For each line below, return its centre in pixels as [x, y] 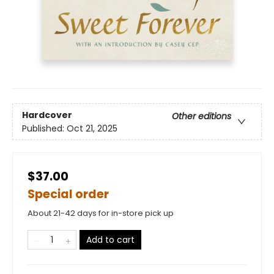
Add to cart [110, 240]
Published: [44, 128]
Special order [68, 194]
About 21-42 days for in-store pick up [101, 213]
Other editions [202, 116]
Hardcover [47, 115]
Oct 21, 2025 [92, 128]
